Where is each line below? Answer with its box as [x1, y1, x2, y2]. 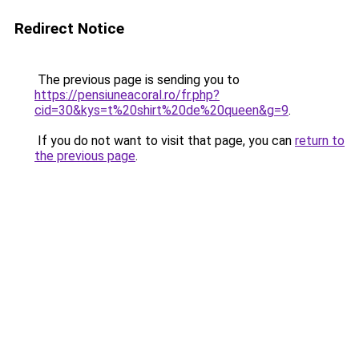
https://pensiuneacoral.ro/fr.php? [34, 87, 220, 103]
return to [295, 133, 345, 148]
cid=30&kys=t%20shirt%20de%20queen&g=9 [34, 103, 288, 118]
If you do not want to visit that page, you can [34, 133, 295, 148]
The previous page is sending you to [34, 72, 240, 87]
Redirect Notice [14, 19, 124, 38]
